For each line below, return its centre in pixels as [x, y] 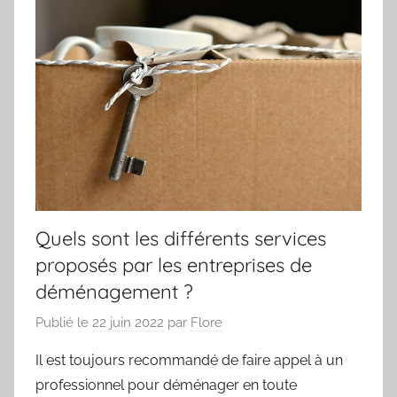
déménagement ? [114, 291]
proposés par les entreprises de [174, 265]
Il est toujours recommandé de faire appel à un [189, 361]
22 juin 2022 [128, 323]
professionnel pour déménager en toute [166, 385]
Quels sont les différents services [181, 238]
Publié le [64, 323]
